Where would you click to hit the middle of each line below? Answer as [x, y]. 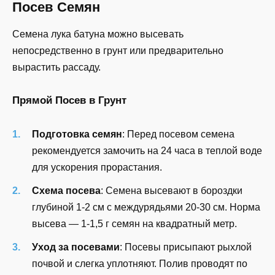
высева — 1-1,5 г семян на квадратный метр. [134, 223]
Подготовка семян [77, 134]
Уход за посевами [76, 247]
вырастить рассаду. [56, 67]
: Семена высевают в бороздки [172, 190]
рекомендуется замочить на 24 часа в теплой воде [147, 150]
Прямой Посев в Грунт [69, 100]
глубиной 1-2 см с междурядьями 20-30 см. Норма [146, 207]
